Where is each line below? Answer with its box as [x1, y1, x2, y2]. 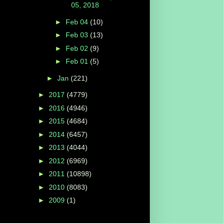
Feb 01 [65, 57, 90, 66]
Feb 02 [65, 44, 90, 52]
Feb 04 [65, 17, 90, 26]
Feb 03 [65, 31, 90, 39]
